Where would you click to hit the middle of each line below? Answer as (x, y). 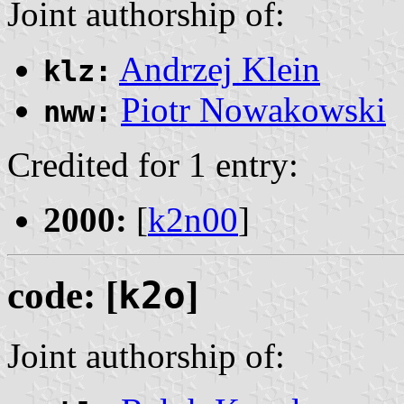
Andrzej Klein (220, 69)
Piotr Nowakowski (253, 109)
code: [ (63, 296)
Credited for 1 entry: (153, 164)
